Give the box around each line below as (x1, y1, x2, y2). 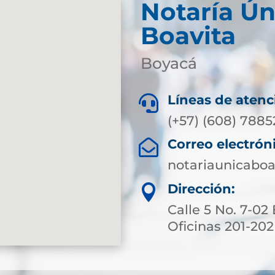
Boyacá (140, 54, 197, 73)
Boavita (140, 21, 236, 51)
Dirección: (168, 180, 236, 196)
